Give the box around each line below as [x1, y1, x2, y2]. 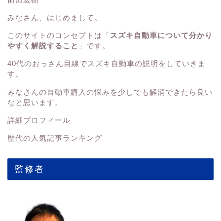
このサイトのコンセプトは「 [7, 31, 110, 40]
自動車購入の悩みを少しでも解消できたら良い [47, 87, 213, 96]
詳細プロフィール [7, 115, 71, 124]
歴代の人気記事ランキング [7, 133, 102, 142]
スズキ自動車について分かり [110, 31, 213, 40]
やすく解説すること [7, 41, 78, 50]
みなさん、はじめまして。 [7, 13, 102, 22]
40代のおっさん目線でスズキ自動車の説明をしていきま [7, 59, 206, 68]
